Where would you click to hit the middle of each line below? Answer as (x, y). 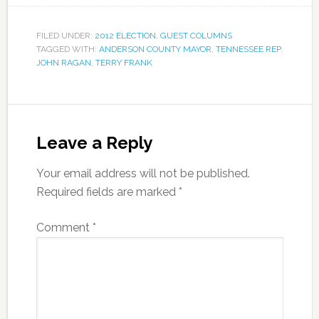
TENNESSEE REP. (249, 49)
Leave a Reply (94, 143)
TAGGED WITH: (67, 49)
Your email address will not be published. (143, 173)
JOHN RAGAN (63, 63)
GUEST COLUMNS (196, 36)
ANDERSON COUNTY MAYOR (155, 49)
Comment (64, 228)
